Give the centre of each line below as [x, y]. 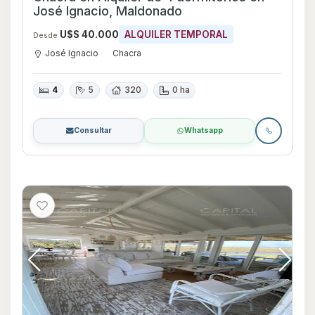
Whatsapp [204, 131]
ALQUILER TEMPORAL [176, 35]
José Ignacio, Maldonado [108, 11]
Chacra [127, 53]
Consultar [92, 131]
